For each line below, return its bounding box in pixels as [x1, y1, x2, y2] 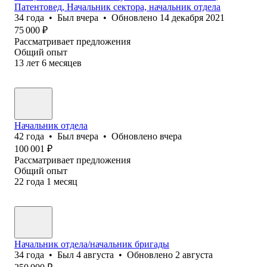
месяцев [49, 57, 82, 68]
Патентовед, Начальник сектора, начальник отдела [14, 1, 221, 12]
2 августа [175, 249, 213, 260]
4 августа [76, 249, 114, 260]
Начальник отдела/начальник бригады [14, 238, 169, 249]
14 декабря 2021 [160, 12, 225, 23]
